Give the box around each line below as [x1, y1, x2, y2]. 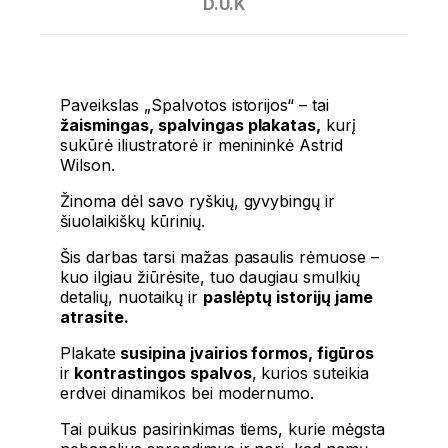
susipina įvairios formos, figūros [115, 343, 375, 364]
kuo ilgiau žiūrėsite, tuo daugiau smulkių [60, 267, 361, 288]
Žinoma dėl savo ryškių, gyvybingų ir [60, 191, 336, 212]
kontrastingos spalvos [69, 363, 252, 384]
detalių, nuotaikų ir [60, 287, 203, 308]
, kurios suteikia [251, 363, 370, 384]
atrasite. [60, 307, 129, 328]
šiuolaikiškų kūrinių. [60, 211, 205, 232]
